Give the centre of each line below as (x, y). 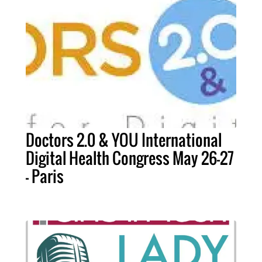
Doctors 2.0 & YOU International (124, 140)
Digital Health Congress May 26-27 (130, 158)
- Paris (45, 176)
